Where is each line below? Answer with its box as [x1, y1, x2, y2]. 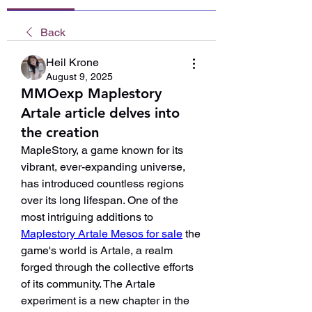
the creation [21, 124, 99, 141]
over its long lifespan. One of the [21, 194, 178, 207]
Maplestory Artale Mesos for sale [21, 227, 182, 240]
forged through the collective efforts [21, 260, 194, 274]
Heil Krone [46, 56, 99, 69]
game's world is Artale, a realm [21, 244, 173, 257]
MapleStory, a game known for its [21, 143, 183, 157]
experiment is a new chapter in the [21, 294, 189, 307]
